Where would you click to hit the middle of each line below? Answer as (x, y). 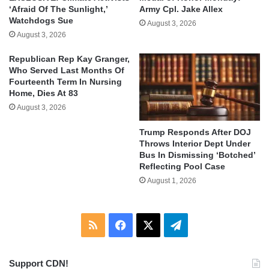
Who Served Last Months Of (67, 70)
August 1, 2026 (172, 181)
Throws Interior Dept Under (195, 144)
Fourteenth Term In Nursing (65, 81)
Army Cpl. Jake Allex (181, 9)
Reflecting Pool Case (182, 167)
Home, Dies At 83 (44, 93)
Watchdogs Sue (41, 20)
